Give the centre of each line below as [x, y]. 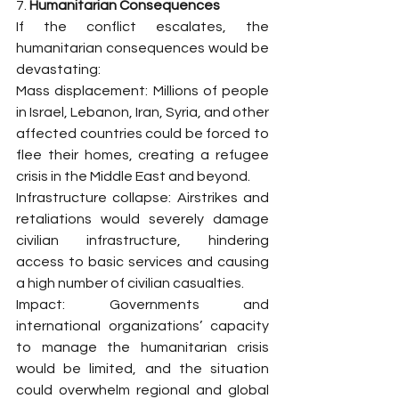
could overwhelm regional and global [142, 390]
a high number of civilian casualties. [130, 283]
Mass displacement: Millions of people [142, 91]
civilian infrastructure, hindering [142, 240]
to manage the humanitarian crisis [142, 347]
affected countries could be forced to [142, 134]
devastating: [58, 69]
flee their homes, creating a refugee [142, 155]
